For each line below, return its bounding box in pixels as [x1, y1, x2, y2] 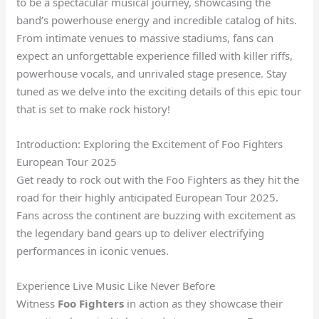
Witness [16, 296, 58, 310]
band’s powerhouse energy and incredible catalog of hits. [16, 12, 298, 27]
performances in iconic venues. [16, 243, 169, 258]
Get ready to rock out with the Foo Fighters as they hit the [16, 172, 300, 187]
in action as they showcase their [124, 296, 283, 310]
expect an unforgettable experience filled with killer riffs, [16, 48, 293, 63]
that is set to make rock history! [16, 101, 171, 116]
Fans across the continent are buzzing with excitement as [16, 207, 296, 222]
